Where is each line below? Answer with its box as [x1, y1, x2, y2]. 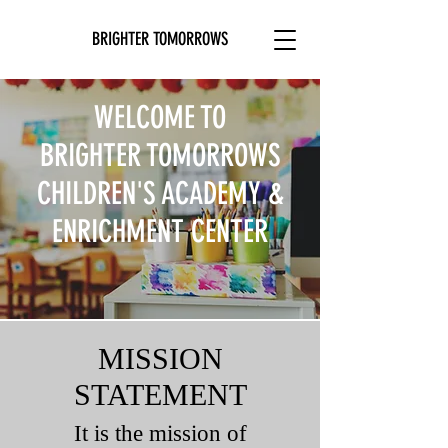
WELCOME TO [94, 99, 226, 136]
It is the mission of [74, 421, 247, 446]
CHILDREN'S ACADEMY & [36, 175, 284, 212]
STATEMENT [74, 378, 247, 411]
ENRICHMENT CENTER [52, 213, 268, 250]
